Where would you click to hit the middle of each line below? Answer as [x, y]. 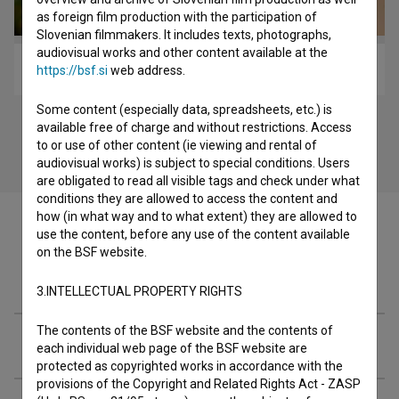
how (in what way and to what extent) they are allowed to [197, 216]
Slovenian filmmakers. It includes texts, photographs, [184, 35]
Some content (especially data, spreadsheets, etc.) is [184, 110]
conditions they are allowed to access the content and [187, 199]
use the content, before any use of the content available [193, 234]
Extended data [98, 346]
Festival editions [109, 281]
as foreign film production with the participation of [177, 17]
